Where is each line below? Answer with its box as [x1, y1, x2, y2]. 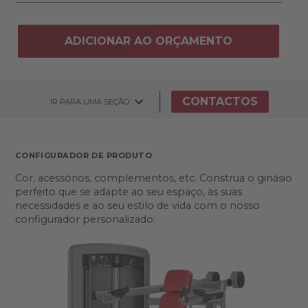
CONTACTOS [182, 95, 258, 108]
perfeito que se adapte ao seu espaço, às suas [14, 186, 242, 198]
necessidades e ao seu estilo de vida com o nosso [14, 199, 260, 212]
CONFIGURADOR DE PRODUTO [14, 151, 153, 160]
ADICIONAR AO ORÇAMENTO [65, 34, 232, 47]
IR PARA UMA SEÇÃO [50, 96, 129, 107]
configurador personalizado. [14, 213, 155, 225]
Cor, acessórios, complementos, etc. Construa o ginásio [14, 172, 292, 184]
